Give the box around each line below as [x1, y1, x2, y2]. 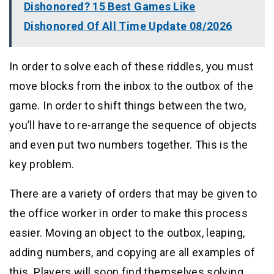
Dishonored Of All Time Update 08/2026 [24, 19, 232, 32]
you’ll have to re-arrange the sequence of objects [9, 118, 257, 131]
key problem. [9, 157, 75, 171]
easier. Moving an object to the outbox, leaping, [9, 226, 245, 239]
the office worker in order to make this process [9, 206, 248, 220]
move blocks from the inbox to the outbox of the [9, 79, 253, 92]
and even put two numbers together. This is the [9, 138, 248, 151]
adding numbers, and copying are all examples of [9, 245, 255, 259]
